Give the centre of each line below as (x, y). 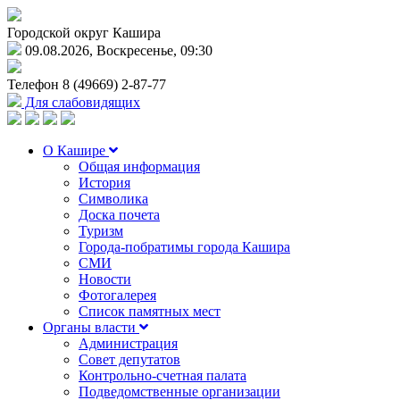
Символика (113, 199)
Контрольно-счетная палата (162, 375)
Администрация (128, 343)
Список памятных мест (150, 311)
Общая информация (139, 167)
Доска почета (119, 215)
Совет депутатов (129, 359)
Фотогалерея (117, 295)
